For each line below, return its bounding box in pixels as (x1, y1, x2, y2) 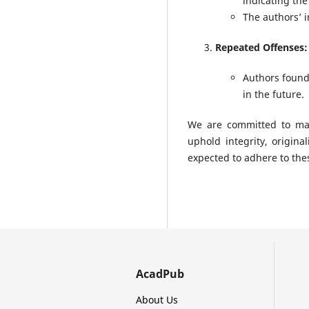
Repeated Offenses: (215, 41, 308, 54)
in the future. (243, 88, 304, 101)
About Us (136, 293, 178, 307)
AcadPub (136, 266, 184, 282)
